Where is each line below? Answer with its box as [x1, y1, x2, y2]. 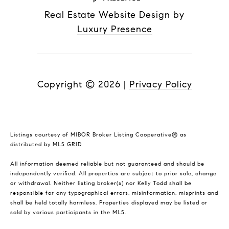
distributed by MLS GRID [10, 141, 82, 148]
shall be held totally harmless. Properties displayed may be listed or [10, 199, 208, 207]
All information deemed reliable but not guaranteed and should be [10, 161, 204, 168]
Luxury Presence [77, 24, 152, 35]
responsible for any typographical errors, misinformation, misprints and [10, 190, 218, 197]
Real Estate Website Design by [44, 9, 185, 21]
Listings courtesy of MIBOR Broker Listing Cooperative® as [10, 131, 187, 139]
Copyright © [37, 79, 95, 90]
